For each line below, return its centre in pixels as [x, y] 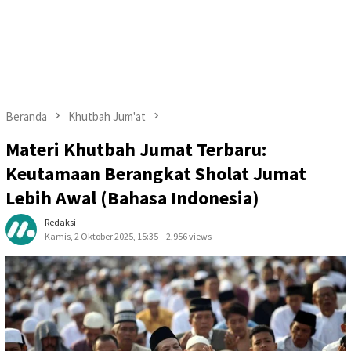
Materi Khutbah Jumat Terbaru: [136, 150]
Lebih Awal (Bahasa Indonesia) [132, 198]
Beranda [26, 116]
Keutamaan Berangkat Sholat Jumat [156, 174]
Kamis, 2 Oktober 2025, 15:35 [101, 237]
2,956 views [189, 237]
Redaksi [60, 223]
